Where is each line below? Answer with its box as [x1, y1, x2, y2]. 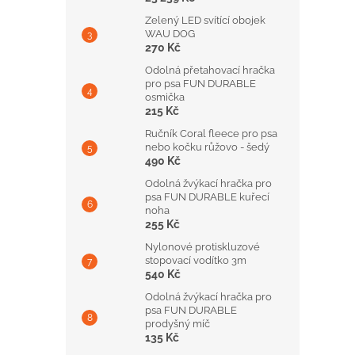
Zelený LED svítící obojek [145, 14, 265, 26]
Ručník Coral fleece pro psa [145, 128, 277, 139]
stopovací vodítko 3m [145, 254, 246, 266]
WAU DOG [145, 28, 195, 40]
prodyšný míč [145, 318, 210, 330]
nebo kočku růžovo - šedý [145, 141, 269, 153]
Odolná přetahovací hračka [145, 64, 275, 76]
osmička [145, 91, 185, 103]
